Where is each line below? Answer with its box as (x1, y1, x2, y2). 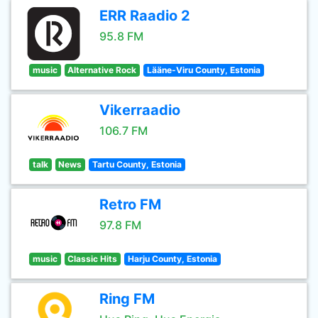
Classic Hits (67, 253, 118, 264)
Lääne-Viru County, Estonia (146, 65, 261, 75)
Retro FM (99, 196, 161, 213)
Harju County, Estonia (127, 253, 217, 264)
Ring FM (99, 290, 155, 307)
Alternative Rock (67, 65, 137, 75)
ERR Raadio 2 (99, 7, 190, 24)
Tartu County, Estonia (92, 159, 182, 170)
